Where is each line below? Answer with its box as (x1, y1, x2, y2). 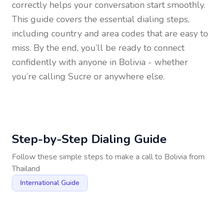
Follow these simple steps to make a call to (12, 151, 164, 162)
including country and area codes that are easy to (12, 28, 208, 39)
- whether (146, 56, 188, 68)
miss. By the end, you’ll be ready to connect (12, 42, 184, 54)
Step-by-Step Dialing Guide (12, 131, 167, 147)
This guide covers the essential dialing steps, (12, 13, 189, 25)
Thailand (12, 163, 40, 174)
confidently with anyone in (12, 56, 119, 68)
